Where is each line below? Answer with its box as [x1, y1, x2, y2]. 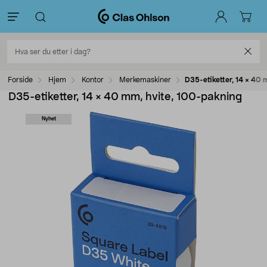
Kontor [82, 76, 104, 83]
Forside [8, 76, 33, 83]
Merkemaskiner [119, 76, 171, 83]
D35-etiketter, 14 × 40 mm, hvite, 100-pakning [8, 92, 242, 103]
